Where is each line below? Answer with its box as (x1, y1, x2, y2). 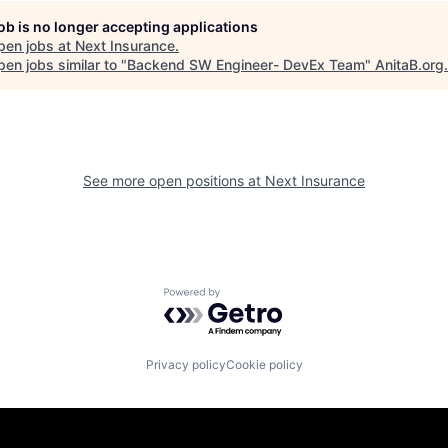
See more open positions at (83, 172, 265, 189)
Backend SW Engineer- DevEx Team (127, 56, 365, 73)
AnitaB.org (375, 56, 444, 73)
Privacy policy (145, 356, 226, 372)
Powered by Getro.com (163, 287, 339, 308)
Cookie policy (225, 356, 303, 372)
